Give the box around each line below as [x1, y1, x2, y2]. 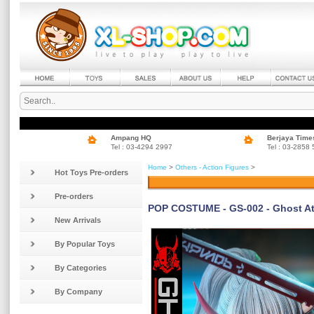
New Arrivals [55, 216, 101, 224]
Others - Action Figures [175, 163, 249, 171]
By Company [55, 287, 102, 296]
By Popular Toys [55, 240, 115, 248]
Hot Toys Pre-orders [55, 168, 128, 177]
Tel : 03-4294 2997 [110, 143, 172, 151]
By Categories [55, 264, 107, 272]
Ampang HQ [110, 134, 151, 142]
